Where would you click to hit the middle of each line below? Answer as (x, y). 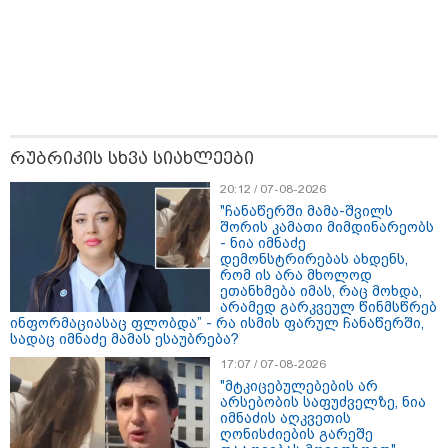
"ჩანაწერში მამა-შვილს (306, 211)
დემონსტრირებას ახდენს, (314, 259)
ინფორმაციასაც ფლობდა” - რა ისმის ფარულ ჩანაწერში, (217, 323)
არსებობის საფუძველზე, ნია (323, 402)
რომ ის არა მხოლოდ (296, 275)
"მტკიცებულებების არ (299, 386)
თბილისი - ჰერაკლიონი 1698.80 (290, 212)
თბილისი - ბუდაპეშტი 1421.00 (283, 330)
